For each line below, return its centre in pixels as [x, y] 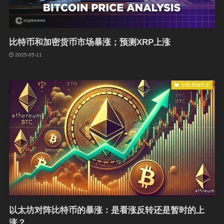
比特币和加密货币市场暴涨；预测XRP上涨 [89, 42]
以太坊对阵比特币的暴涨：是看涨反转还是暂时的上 [106, 210]
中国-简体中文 [195, 85]
